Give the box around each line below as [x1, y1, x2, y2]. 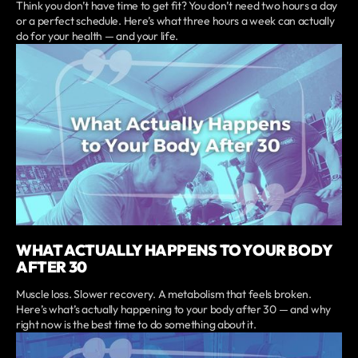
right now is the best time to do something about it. [16, 317, 257, 332]
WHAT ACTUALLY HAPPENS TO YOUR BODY [16, 241, 332, 261]
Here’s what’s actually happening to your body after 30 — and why [16, 302, 332, 317]
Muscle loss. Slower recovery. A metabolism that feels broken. [16, 287, 312, 302]
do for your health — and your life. [16, 28, 179, 43]
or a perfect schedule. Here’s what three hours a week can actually [16, 13, 335, 28]
